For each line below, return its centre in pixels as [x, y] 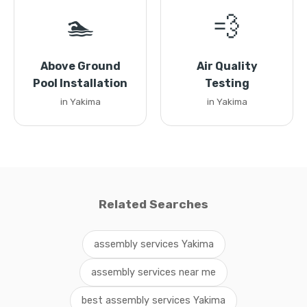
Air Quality [227, 66]
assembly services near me [153, 272]
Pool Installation [80, 83]
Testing [227, 83]
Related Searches [153, 204]
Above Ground [80, 66]
